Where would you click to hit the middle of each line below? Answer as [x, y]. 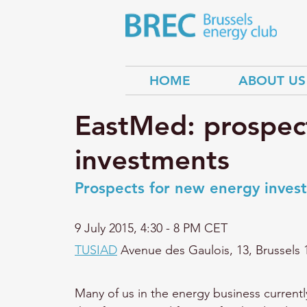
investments [152, 160]
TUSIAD [96, 250]
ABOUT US [272, 81]
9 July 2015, [108, 228]
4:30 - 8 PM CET [184, 228]
